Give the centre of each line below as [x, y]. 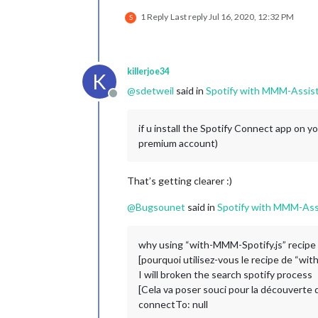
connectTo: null [173, 305]
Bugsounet [160, 207]
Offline [130, 101]
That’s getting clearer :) [180, 181]
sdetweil [155, 91]
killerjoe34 [148, 72]
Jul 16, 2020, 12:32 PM [251, 17]
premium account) [178, 143]
